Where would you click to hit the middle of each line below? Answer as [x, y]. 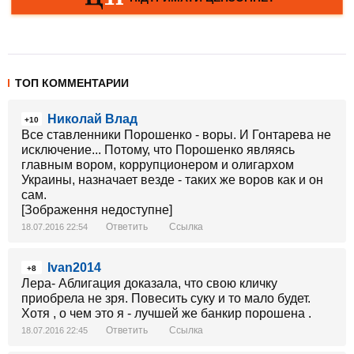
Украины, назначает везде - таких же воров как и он [172, 180]
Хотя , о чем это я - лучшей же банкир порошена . [166, 313]
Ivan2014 [74, 267]
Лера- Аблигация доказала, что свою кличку [149, 283]
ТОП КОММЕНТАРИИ [72, 83]
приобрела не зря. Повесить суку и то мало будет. [166, 298]
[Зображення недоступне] [97, 210]
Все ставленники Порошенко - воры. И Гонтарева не [176, 135]
